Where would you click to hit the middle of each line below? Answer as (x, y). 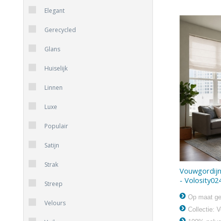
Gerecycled (60, 30)
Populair (56, 126)
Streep (54, 184)
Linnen (54, 88)
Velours (55, 203)
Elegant (55, 11)
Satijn (52, 146)
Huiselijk (56, 69)
